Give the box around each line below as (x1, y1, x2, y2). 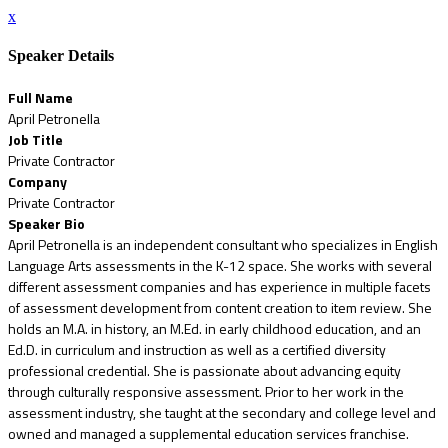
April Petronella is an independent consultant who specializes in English (8, 233, 438, 255)
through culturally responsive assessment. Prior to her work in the (8, 380, 404, 402)
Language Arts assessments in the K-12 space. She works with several (8, 254, 432, 276)
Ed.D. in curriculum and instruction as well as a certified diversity (8, 338, 386, 360)
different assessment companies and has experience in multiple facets (8, 275, 431, 297)
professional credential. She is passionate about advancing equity (8, 359, 401, 381)
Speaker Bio (8, 212, 85, 234)
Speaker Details (8, 47, 114, 65)
